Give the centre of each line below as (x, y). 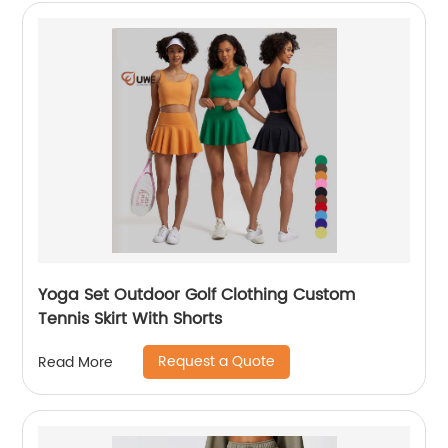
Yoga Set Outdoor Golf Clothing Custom (197, 295)
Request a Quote (217, 361)
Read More (76, 362)
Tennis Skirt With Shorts (130, 319)
